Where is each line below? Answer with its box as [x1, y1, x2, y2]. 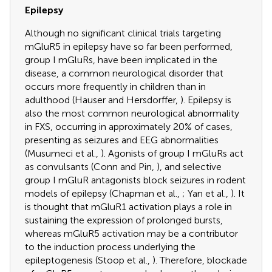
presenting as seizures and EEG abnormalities [25, 134, 219, 146]
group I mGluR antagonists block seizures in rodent [25, 174, 246, 186]
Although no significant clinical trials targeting [25, 27, 221, 39]
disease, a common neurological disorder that [25, 67, 223, 80]
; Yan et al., [182, 188, 231, 200]
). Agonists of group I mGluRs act [101, 148, 243, 160]
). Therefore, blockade [152, 254, 247, 267]
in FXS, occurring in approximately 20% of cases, [25, 121, 233, 133]
